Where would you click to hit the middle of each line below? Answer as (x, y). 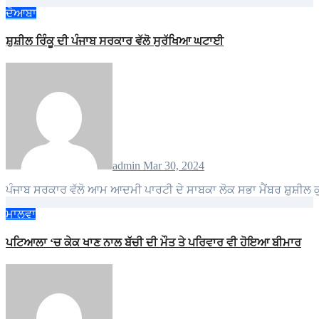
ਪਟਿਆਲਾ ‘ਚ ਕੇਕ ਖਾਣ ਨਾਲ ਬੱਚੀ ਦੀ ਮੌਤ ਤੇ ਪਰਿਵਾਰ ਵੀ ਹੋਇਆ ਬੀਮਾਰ (153, 242)
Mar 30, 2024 (174, 166)
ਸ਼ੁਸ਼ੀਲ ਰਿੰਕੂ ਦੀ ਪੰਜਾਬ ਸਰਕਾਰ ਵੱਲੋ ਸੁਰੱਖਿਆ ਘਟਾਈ (115, 41)
